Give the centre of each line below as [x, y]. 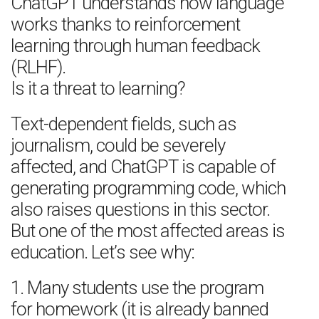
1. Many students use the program [137, 288]
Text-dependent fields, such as [124, 124]
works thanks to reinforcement [125, 24]
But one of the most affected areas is [148, 231]
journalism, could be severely [118, 145]
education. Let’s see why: [103, 252]
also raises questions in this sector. [140, 209]
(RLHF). [38, 67]
